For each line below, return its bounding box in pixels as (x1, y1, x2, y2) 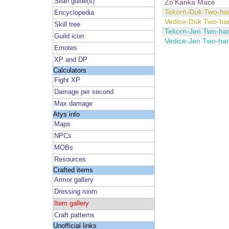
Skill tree (54, 20, 81, 28)
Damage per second (54, 88, 114, 96)
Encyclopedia (54, 9, 95, 16)
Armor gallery (54, 176, 94, 184)
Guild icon (54, 32, 84, 40)
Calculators (53, 66, 86, 74)
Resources (54, 156, 86, 164)
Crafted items (53, 166, 93, 174)
